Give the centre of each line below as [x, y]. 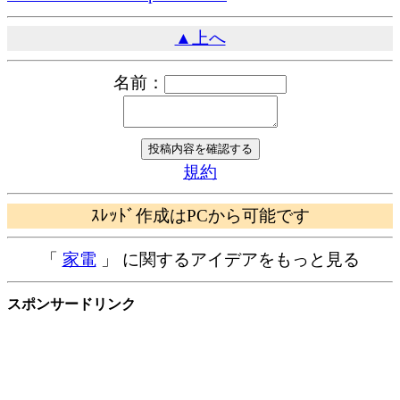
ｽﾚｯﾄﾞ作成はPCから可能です [200, 215]
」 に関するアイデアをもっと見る [228, 259]
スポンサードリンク [71, 304]
